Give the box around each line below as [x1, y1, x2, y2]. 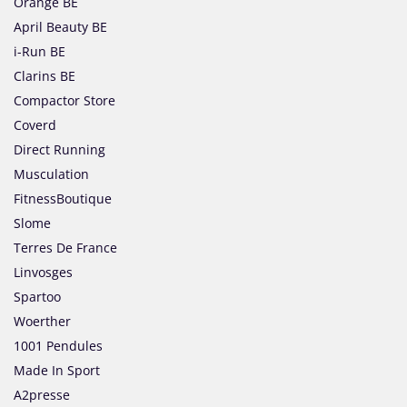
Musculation [14, 165, 89, 184]
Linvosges [14, 263, 73, 282]
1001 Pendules [14, 337, 103, 355]
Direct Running [14, 141, 105, 159]
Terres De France [14, 239, 117, 257]
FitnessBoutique [14, 190, 112, 208]
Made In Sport [14, 362, 100, 380]
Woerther [14, 313, 71, 331]
